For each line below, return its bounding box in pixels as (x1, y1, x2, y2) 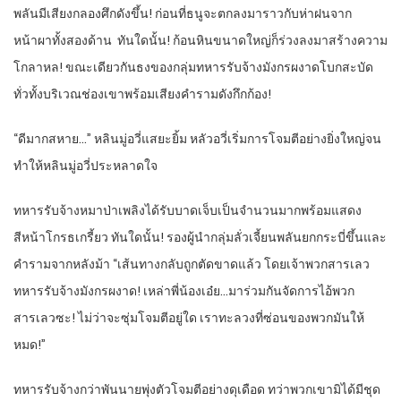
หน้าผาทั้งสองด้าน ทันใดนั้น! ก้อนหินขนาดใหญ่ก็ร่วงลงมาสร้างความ (13, 31, 388, 50)
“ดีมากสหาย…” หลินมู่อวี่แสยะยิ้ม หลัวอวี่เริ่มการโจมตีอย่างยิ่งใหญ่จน (13, 130, 381, 149)
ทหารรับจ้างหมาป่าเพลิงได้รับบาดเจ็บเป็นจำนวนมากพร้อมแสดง (13, 201, 362, 220)
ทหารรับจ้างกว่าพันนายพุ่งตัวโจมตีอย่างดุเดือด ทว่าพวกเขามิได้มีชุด (13, 380, 380, 399)
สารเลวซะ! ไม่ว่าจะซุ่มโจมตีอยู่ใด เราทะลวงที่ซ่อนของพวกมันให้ (13, 309, 364, 328)
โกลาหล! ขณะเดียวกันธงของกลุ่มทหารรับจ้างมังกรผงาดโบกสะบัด (13, 58, 373, 77)
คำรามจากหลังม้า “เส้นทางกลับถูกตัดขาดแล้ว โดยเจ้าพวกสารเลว (13, 255, 370, 274)
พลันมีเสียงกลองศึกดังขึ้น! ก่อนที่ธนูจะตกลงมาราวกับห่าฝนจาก (13, 4, 352, 23)
